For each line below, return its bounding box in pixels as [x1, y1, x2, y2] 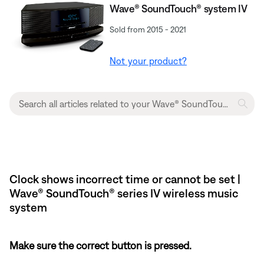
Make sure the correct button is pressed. [9, 239, 192, 252]
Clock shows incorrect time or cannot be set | [9, 172, 240, 186]
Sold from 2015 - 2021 [110, 25, 187, 35]
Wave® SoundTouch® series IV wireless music [9, 186, 238, 200]
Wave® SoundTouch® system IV [110, 2, 247, 15]
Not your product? [110, 55, 187, 67]
